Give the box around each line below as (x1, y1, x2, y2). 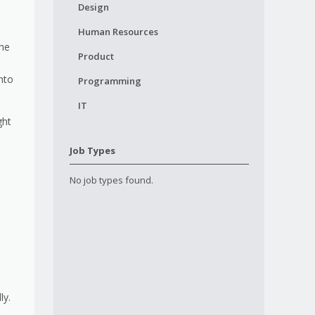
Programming (77, 75, 141, 87)
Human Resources (77, 25, 158, 38)
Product (77, 50, 114, 63)
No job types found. (69, 174, 153, 186)
